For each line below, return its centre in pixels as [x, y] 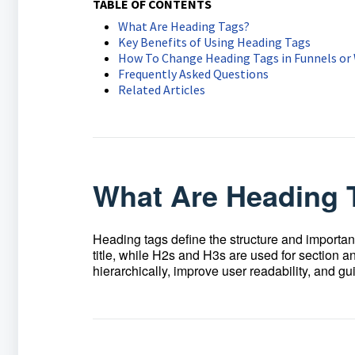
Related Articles [161, 90]
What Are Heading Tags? [183, 26]
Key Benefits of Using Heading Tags [214, 42]
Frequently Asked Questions [193, 74]
